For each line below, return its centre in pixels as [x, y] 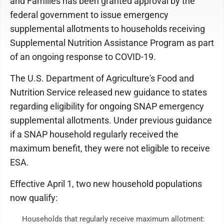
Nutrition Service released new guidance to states [108, 92]
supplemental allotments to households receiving [107, 29]
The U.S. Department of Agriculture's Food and [102, 78]
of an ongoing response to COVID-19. [83, 57]
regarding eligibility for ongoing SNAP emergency [107, 106]
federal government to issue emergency [89, 15]
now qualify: [34, 198]
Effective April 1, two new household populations [106, 184]
